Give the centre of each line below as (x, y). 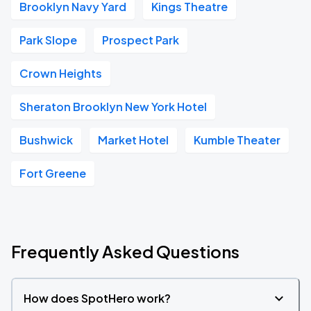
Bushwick (46, 140)
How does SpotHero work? (97, 298)
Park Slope (48, 40)
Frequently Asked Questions (125, 251)
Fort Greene (53, 173)
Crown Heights (61, 73)
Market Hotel (133, 140)
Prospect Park (141, 40)
